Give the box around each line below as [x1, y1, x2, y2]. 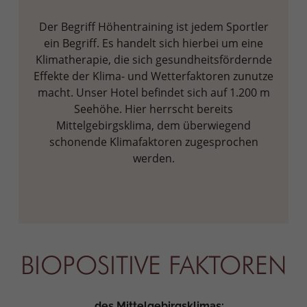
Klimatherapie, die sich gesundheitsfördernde [35, 52, 272, 68]
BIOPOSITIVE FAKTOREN [20, 249, 287, 280]
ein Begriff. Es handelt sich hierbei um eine [44, 36, 263, 51]
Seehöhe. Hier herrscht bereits [74, 101, 233, 117]
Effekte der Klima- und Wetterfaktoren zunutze [34, 69, 273, 84]
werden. [132, 151, 175, 167]
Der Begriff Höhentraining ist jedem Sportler [38, 19, 269, 35]
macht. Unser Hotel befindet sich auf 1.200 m [37, 85, 270, 101]
